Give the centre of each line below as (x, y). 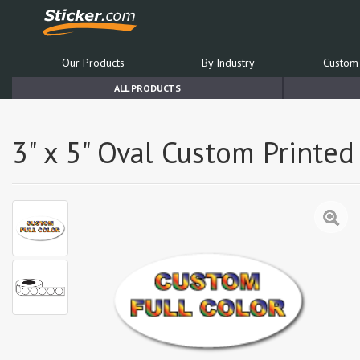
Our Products (93, 63)
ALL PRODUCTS (147, 88)
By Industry (228, 63)
